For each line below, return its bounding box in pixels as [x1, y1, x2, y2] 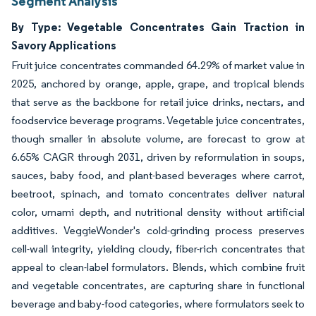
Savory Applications [11, 38, 116, 52]
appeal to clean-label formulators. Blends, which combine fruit [11, 260, 305, 274]
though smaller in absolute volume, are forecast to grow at [11, 132, 305, 145]
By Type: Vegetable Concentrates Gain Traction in [11, 20, 305, 34]
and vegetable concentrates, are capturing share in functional [11, 279, 305, 292]
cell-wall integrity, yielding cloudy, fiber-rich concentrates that [11, 242, 305, 255]
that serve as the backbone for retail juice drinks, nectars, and [11, 95, 305, 109]
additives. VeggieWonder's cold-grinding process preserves [11, 224, 305, 237]
